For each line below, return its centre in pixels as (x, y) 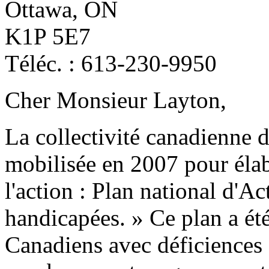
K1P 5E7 (48, 36)
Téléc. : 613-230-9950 (111, 63)
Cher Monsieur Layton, (116, 100)
